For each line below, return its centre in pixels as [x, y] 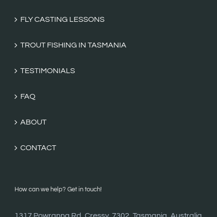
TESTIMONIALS [48, 70]
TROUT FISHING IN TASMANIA [73, 45]
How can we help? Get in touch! [58, 189]
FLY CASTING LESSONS [62, 19]
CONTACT [38, 147]
